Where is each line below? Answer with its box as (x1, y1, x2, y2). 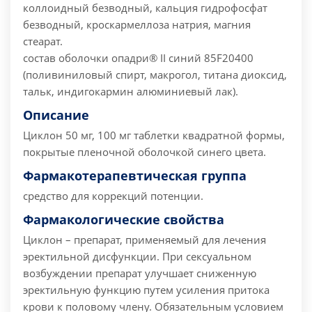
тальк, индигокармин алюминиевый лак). (23, 84, 238, 99)
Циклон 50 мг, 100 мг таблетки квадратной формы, (23, 128, 285, 143)
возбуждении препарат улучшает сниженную (23, 266, 256, 281)
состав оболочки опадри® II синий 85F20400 (23, 51, 253, 65)
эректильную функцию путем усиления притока (23, 283, 270, 297)
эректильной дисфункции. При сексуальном (23, 249, 251, 264)
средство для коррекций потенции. (23, 189, 203, 203)
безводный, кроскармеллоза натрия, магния (23, 17, 251, 32)
